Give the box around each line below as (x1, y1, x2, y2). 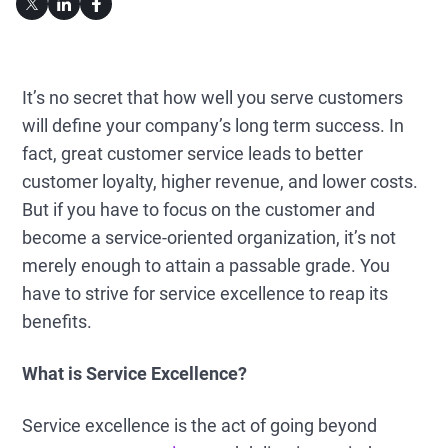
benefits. (22, 311, 93, 332)
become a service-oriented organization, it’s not (22, 227, 397, 248)
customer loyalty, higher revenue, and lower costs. (22, 171, 419, 192)
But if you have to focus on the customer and (22, 199, 376, 220)
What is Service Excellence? (22, 363, 248, 384)
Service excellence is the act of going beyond (22, 415, 378, 436)
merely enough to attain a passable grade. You (22, 255, 391, 276)
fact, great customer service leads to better (22, 143, 364, 164)
